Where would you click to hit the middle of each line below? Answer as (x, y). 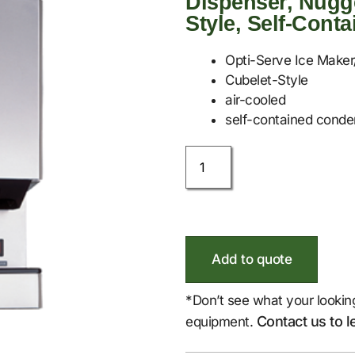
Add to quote (252, 260)
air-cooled (255, 100)
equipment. (221, 322)
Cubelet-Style (267, 80)
